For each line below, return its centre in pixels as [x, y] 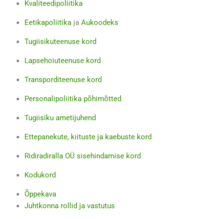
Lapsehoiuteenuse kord [63, 61]
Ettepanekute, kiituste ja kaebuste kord [88, 137]
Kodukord [40, 175]
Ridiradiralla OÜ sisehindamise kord [83, 156]
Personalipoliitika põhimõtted [73, 99]
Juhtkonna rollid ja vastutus [70, 206]
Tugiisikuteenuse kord [60, 42]
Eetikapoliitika [48, 22]
